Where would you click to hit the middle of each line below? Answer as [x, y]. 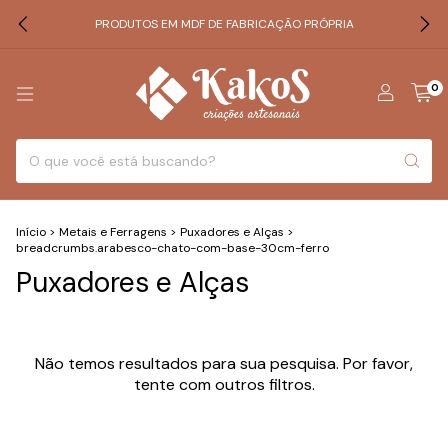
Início [31, 231]
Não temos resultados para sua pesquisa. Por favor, [224, 363]
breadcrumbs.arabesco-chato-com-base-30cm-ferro [172, 247]
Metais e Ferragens [113, 231]
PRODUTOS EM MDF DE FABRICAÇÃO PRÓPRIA [224, 24]
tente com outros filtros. [224, 384]
